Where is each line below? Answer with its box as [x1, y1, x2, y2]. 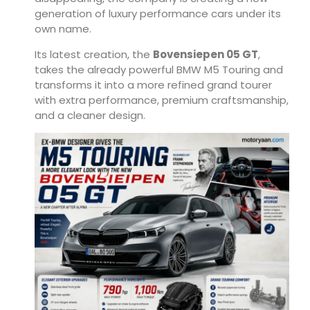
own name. [35, 21, 91, 37]
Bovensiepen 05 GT [153, 46, 258, 62]
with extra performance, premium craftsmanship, [35, 92, 289, 107]
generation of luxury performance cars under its [35, 6, 281, 21]
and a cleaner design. [35, 107, 145, 122]
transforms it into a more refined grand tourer [35, 77, 272, 92]
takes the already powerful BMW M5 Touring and [35, 62, 283, 77]
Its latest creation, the [35, 46, 153, 62]
